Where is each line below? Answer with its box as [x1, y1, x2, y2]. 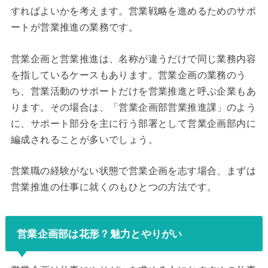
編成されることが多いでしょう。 [10, 134, 158, 145]
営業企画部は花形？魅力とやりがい [16, 227, 182, 240]
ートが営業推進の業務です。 [10, 22, 139, 33]
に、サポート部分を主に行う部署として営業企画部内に [10, 118, 256, 129]
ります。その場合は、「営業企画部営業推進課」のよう [10, 102, 256, 112]
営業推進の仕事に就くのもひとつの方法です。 [10, 182, 217, 193]
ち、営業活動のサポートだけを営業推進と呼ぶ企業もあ [10, 86, 256, 96]
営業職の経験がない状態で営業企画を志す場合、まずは [10, 166, 256, 176]
